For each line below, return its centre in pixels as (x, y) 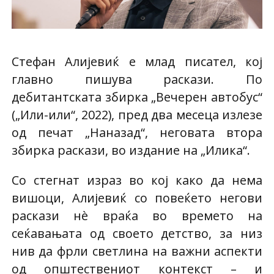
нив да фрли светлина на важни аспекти (137, 251)
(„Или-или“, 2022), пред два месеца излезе (137, 114)
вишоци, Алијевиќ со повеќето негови (137, 198)
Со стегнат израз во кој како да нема (137, 180)
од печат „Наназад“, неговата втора (137, 132)
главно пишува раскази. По (137, 79)
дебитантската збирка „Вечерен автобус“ (137, 97)
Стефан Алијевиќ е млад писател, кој (137, 61)
